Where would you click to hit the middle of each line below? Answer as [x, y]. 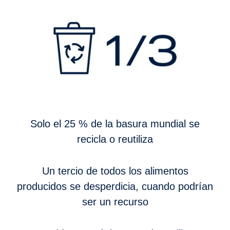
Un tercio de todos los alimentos [45, 171]
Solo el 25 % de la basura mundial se [34, 123]
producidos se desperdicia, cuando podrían [115, 186]
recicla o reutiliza [115, 139]
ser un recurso [115, 202]
